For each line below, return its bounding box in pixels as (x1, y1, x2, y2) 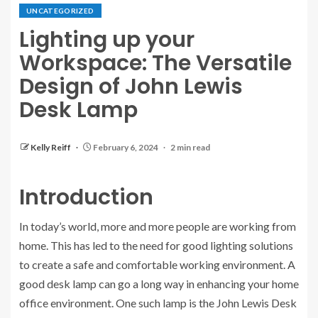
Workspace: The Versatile (19, 48, 292, 78)
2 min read (170, 142, 210, 153)
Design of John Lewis (19, 72, 243, 102)
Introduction (19, 182, 153, 212)
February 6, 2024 (92, 142, 160, 153)
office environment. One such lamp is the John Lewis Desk (19, 296, 297, 309)
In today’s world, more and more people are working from (19, 219, 296, 233)
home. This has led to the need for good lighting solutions (19, 238, 293, 252)
